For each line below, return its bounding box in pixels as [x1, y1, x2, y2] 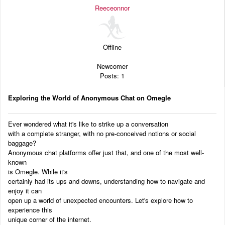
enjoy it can [8, 185, 42, 195]
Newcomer [97, 61, 128, 71]
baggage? [8, 138, 36, 148]
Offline [103, 42, 122, 52]
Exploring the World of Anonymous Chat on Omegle [8, 92, 171, 102]
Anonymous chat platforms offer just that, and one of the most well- [8, 147, 204, 157]
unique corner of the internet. [8, 214, 91, 224]
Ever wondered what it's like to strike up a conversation [8, 119, 168, 129]
